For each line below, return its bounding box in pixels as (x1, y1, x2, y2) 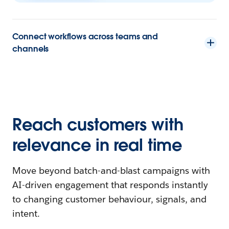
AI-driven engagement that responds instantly (12, 178, 209, 191)
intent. (12, 207, 40, 219)
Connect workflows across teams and (12, 31, 158, 42)
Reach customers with (12, 113, 184, 135)
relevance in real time (12, 134, 182, 155)
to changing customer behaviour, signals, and (12, 193, 207, 205)
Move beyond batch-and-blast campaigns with (12, 164, 211, 176)
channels (12, 43, 49, 54)
